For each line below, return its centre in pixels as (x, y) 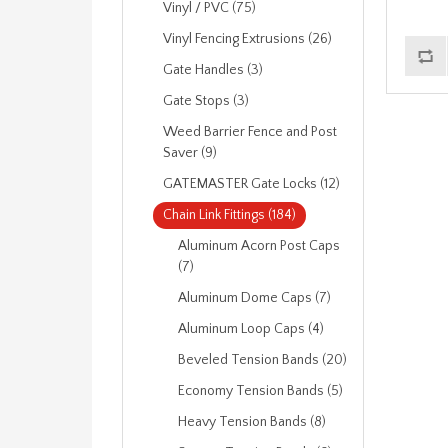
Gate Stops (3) (206, 101)
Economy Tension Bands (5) (260, 391)
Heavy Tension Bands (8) (252, 422)
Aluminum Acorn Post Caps (259, 246)
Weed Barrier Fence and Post (250, 132)
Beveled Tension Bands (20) (262, 360)
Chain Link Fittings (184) (229, 215)
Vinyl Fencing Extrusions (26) (247, 39)
